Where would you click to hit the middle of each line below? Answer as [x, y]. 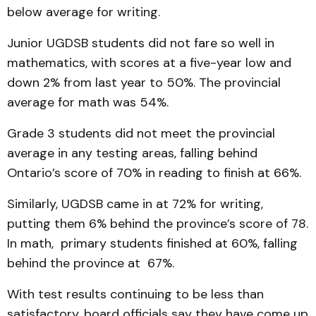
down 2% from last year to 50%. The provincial [144, 83]
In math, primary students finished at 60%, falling [152, 243]
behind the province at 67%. [91, 263]
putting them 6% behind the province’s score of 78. [158, 224]
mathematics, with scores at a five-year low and [149, 63]
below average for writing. [84, 12]
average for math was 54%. [88, 102]
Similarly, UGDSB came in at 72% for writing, [135, 204]
